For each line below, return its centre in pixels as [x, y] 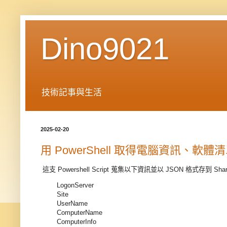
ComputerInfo [77, 222]
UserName [72, 204]
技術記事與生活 [72, 93]
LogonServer [75, 185]
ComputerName [80, 213]
